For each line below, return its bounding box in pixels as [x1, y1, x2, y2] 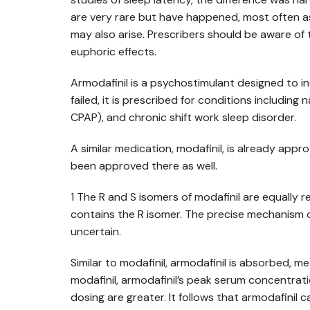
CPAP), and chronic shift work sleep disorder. [71, 110, 296, 125]
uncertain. [71, 224, 121, 239]
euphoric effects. [71, 44, 156, 59]
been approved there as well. [71, 158, 217, 173]
